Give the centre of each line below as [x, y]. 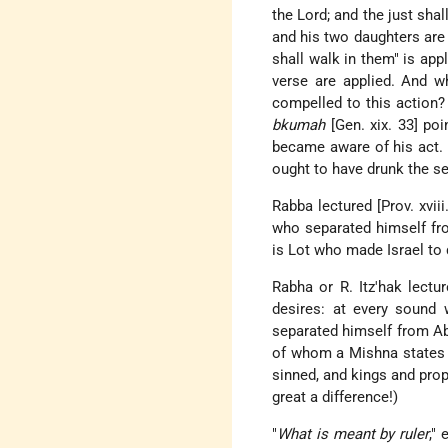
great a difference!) [335, 397]
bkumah [299, 125]
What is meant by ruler [353, 434]
